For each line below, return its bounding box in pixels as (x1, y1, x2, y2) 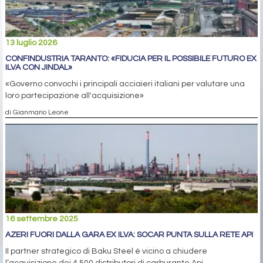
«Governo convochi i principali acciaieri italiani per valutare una (5, 80, 245, 89)
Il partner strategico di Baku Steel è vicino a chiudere (5, 247, 207, 256)
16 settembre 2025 (5, 215, 78, 224)
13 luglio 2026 (5, 39, 57, 48)
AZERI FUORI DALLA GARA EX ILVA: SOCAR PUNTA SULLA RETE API (5, 231, 253, 240)
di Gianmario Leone (5, 109, 69, 116)
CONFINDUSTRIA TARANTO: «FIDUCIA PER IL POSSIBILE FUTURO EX (5, 55, 257, 63)
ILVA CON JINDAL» (5, 63, 72, 72)
